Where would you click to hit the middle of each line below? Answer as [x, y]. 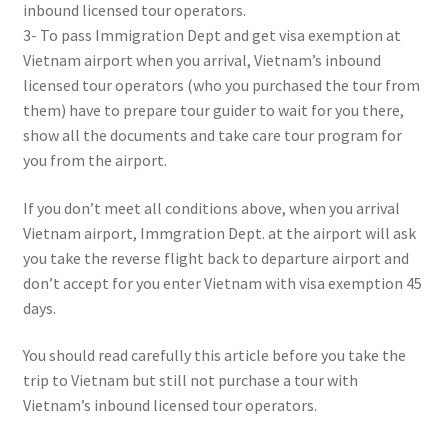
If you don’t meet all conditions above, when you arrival [211, 207]
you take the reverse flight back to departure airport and [215, 257]
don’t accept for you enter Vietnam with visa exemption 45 [222, 282]
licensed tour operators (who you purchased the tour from [221, 85]
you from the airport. [94, 160]
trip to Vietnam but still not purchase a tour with [190, 380]
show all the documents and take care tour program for [212, 135]
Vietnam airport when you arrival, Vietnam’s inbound [201, 60]
